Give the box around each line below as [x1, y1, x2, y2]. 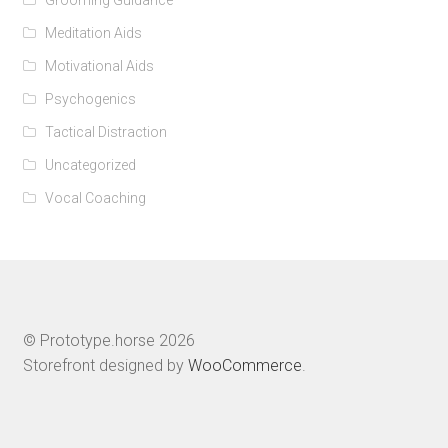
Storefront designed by [22, 355, 188, 375]
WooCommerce [187, 355, 302, 375]
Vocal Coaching [45, 189, 147, 206]
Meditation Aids [45, 24, 143, 41]
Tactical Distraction [45, 123, 168, 140]
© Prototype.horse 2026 [22, 330, 195, 350]
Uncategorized [45, 156, 137, 173]
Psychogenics [45, 90, 137, 107]
